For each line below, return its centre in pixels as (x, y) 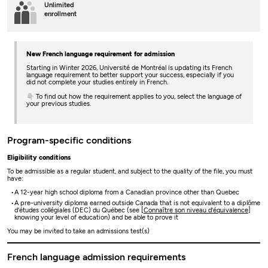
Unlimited (59, 5)
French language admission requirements (97, 257)
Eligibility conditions (40, 157)
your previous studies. (60, 104)
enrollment (60, 14)
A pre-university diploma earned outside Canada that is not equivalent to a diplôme (137, 203)
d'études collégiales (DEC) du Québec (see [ (79, 211)
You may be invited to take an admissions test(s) (79, 232)
